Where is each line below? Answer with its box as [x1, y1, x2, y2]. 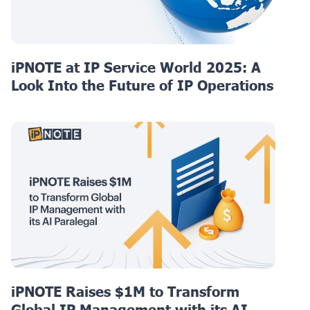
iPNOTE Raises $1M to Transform [11, 283, 239, 300]
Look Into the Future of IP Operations [11, 77, 273, 94]
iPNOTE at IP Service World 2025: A [11, 59, 261, 76]
